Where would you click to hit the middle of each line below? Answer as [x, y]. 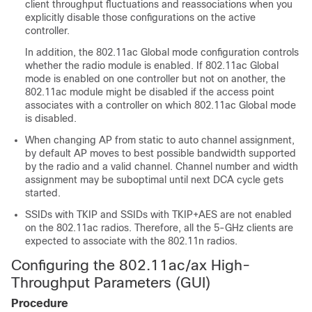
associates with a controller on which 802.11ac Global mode [161, 105]
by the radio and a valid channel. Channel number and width [162, 166]
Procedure [40, 303]
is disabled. [51, 118]
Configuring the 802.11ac [98, 265]
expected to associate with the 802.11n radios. [131, 241]
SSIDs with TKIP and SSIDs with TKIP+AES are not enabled [158, 214]
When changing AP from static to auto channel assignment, [160, 140]
